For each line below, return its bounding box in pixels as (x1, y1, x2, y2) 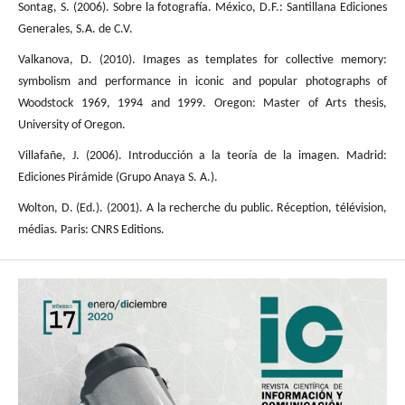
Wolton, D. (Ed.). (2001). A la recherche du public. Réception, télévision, (17, 202, 388, 216)
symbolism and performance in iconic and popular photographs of (17, 75, 388, 89)
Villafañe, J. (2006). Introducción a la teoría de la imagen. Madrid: (17, 149, 388, 164)
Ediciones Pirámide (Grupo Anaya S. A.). (17, 171, 218, 185)
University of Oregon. (17, 118, 126, 133)
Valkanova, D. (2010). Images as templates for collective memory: (17, 53, 388, 68)
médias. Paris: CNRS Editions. (17, 223, 165, 238)
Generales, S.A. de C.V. (17, 23, 133, 37)
